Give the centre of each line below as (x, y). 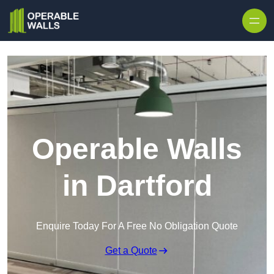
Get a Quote (131, 251)
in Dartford (137, 186)
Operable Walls (137, 149)
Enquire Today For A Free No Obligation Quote (137, 226)
